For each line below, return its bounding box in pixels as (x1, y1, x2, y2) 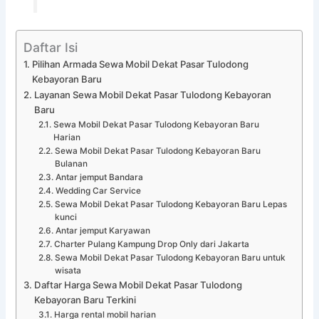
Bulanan (54, 158, 88, 169)
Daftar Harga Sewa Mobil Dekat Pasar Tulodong (34, 278, 243, 291)
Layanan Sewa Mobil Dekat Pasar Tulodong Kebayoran (34, 88, 272, 100)
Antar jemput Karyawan (55, 225, 150, 236)
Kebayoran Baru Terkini (34, 293, 137, 305)
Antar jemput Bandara (55, 172, 143, 182)
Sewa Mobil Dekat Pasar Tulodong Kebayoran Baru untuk (54, 252, 286, 263)
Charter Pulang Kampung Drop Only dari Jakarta (53, 239, 249, 249)
